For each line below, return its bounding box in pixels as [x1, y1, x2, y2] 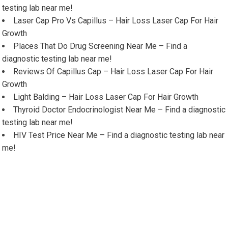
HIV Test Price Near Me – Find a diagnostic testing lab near [13, 130, 225, 140]
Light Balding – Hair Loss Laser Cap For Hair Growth [13, 92, 199, 102]
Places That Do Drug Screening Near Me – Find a [13, 41, 188, 51]
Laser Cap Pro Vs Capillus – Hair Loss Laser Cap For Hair [13, 16, 219, 25]
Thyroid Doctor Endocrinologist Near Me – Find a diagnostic [13, 105, 226, 115]
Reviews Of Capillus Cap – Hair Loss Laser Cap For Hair [13, 67, 214, 76]
